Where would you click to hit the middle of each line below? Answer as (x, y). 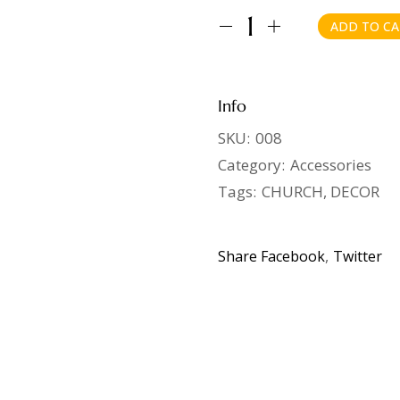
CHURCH (292, 192)
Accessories (331, 165)
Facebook (293, 256)
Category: (251, 165)
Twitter (358, 256)
